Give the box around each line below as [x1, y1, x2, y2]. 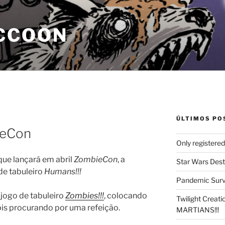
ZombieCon [74, 155, 118, 165]
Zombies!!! [65, 191, 104, 201]
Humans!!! [44, 167, 81, 177]
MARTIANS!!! [176, 205, 219, 214]
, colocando [104, 191, 147, 201]
